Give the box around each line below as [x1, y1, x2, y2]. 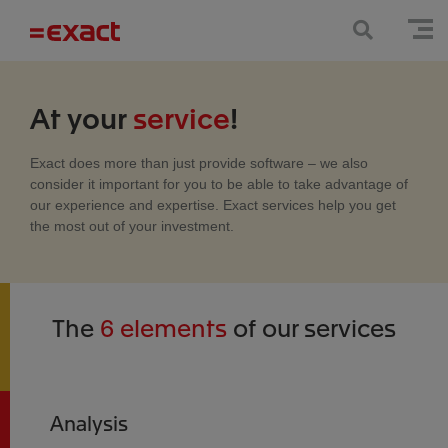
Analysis [50, 409, 128, 436]
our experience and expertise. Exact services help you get [30, 197, 396, 213]
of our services [227, 311, 396, 343]
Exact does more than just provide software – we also [30, 155, 368, 171]
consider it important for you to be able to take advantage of [30, 176, 408, 192]
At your [30, 98, 133, 135]
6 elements [100, 311, 227, 343]
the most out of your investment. [30, 218, 234, 234]
